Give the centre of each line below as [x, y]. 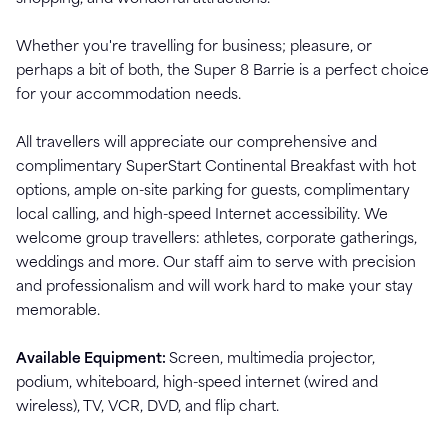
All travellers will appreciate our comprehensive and [196, 143]
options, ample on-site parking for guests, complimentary [213, 191]
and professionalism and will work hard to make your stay [214, 287]
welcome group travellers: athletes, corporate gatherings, [216, 239]
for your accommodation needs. [128, 95]
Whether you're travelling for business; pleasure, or [194, 47]
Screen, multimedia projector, [272, 359]
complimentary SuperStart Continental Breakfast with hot [216, 167]
